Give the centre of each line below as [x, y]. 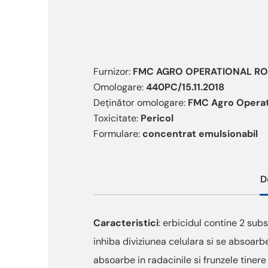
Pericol [157, 118]
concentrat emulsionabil [200, 134]
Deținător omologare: [141, 103]
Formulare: [118, 134]
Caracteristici [126, 223]
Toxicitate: [117, 118]
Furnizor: [113, 71]
